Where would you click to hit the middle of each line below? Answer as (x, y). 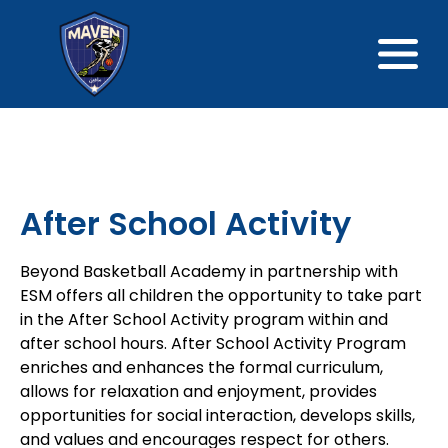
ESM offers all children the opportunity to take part (221, 295)
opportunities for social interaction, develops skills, (217, 415)
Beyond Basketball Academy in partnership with (209, 271)
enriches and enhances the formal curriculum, (201, 367)
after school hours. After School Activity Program (213, 343)
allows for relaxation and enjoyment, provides (198, 391)
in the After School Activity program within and (204, 319)
